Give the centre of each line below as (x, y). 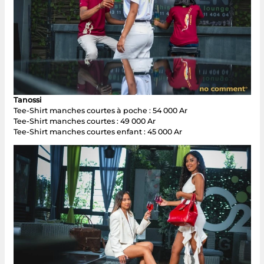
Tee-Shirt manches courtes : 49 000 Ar (84, 121)
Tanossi (27, 100)
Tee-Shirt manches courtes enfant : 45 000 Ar (98, 131)
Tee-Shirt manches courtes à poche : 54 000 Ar (100, 110)
